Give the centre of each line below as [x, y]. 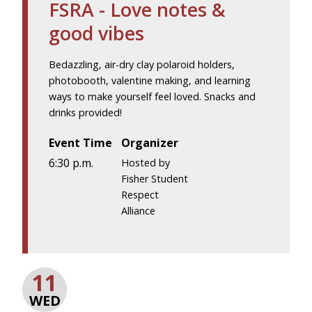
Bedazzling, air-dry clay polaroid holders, [142, 64]
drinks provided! [85, 112]
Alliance [139, 210]
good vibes [96, 33]
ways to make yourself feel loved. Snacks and [152, 96]
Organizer [150, 142]
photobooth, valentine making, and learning [150, 80]
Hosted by [146, 162]
